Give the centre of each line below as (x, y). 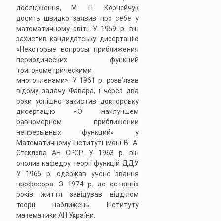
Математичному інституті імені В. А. (77, 143)
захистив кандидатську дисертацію (77, 39)
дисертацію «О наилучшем (77, 112)
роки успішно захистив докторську (77, 101)
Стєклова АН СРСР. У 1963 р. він (77, 153)
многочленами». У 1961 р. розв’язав (77, 81)
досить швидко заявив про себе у (77, 18)
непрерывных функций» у (77, 132)
